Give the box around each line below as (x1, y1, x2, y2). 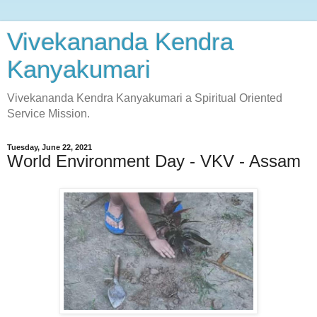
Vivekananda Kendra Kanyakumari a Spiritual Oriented (7, 92, 282, 104)
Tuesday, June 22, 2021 (7, 143, 92, 151)
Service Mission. (7, 108, 90, 120)
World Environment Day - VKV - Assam (7, 151, 301, 171)
